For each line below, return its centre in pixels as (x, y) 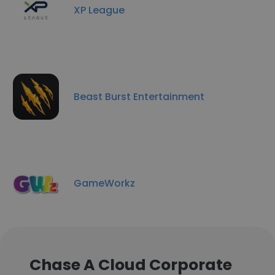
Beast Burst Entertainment (139, 96)
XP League (99, 10)
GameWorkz (104, 183)
